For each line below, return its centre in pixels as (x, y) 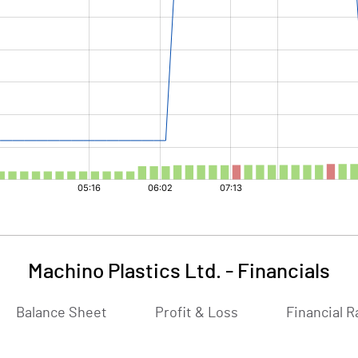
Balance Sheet (62, 313)
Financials (284, 272)
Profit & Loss (197, 313)
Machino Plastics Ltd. (125, 272)
